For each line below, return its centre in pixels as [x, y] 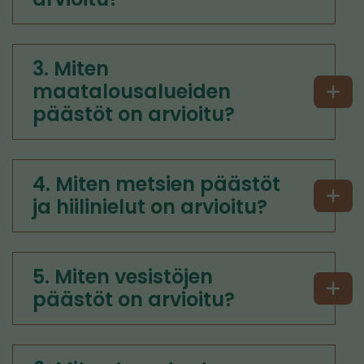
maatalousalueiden [132, 91]
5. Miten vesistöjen [123, 277]
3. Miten [71, 69]
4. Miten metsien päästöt [156, 184]
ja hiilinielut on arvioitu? [150, 207]
